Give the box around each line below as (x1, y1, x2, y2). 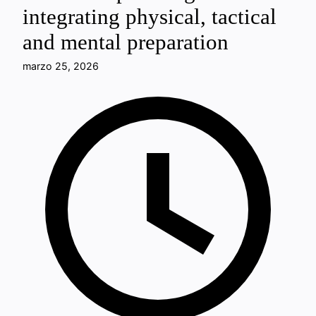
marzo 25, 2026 (23, 60, 99, 72)
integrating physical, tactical (23, 5, 276, 29)
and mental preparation (23, 30, 229, 54)
